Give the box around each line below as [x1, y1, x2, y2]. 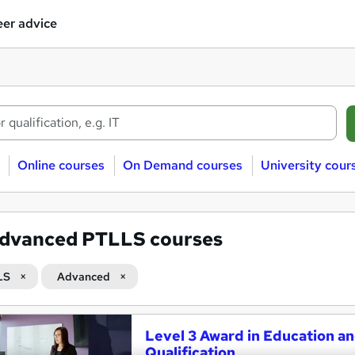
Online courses [17, 157, 105, 174]
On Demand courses [122, 157, 242, 174]
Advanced [57, 269, 110, 284]
